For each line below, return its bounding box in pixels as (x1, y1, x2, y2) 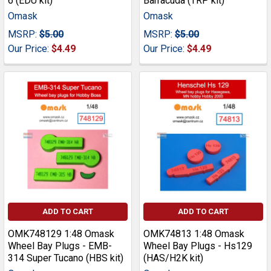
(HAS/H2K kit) (143, 252, 203, 264)
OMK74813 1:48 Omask (143, 228, 244, 240)
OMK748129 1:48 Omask (8, 228, 114, 240)
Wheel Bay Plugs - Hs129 (143, 240, 252, 252)
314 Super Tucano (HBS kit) (8, 252, 123, 264)
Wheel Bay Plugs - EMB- (8, 240, 112, 252)
